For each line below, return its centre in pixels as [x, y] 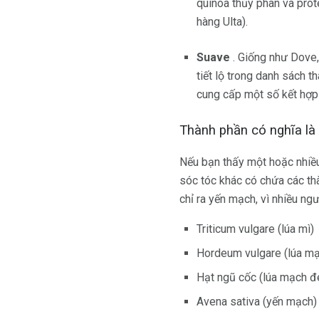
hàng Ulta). [222, 22]
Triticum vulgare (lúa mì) [255, 229]
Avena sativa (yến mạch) [257, 302]
